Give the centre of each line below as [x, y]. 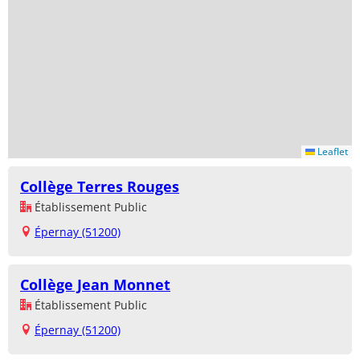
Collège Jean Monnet [95, 285]
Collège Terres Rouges [100, 187]
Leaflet [331, 152]
